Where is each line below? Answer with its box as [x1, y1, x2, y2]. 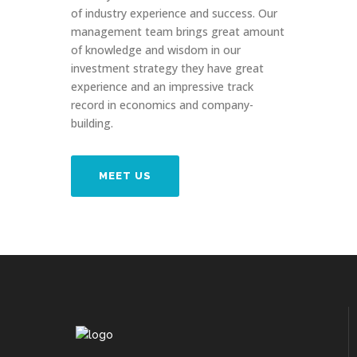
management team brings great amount [71, 24, 284, 39]
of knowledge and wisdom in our [71, 42, 241, 57]
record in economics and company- [71, 97, 253, 112]
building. [71, 116, 113, 131]
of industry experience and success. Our [71, 6, 277, 21]
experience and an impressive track [71, 79, 253, 94]
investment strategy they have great [71, 61, 264, 76]
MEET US [99, 170, 151, 182]
